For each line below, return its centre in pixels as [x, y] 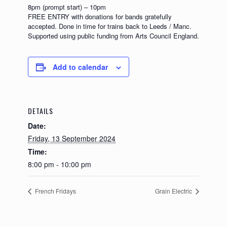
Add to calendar [80, 67]
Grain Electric [174, 191]
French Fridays [55, 191]
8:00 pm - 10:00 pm [60, 164]
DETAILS [41, 110]
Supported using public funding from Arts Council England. [113, 35]
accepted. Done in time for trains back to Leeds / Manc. [110, 26]
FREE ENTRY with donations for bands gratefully [100, 16]
